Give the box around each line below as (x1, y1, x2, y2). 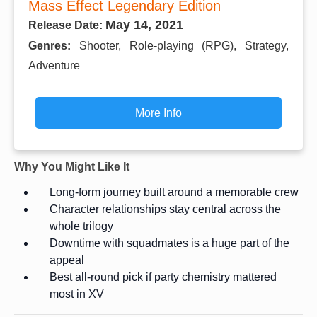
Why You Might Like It (14, 160, 129, 173)
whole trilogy (50, 219, 113, 232)
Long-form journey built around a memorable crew (50, 185, 299, 198)
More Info (135, 106, 182, 119)
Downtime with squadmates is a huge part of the (50, 236, 289, 249)
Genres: (28, 39, 79, 52)
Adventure (28, 59, 80, 71)
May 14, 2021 (105, 17, 183, 32)
